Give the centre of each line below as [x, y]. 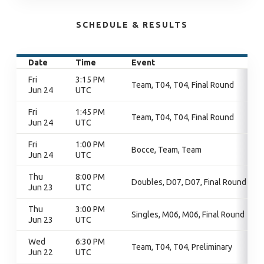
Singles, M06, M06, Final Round [188, 214]
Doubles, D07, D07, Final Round [189, 182]
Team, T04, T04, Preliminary [182, 247]
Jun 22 [41, 252]
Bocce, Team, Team [166, 150]
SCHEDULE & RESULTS [132, 25]
